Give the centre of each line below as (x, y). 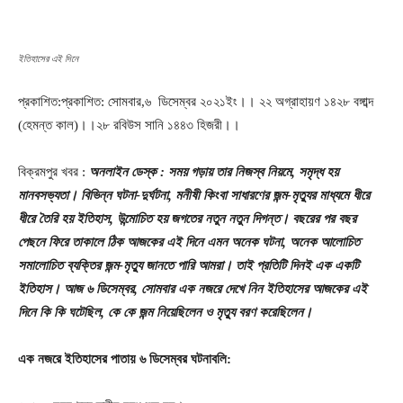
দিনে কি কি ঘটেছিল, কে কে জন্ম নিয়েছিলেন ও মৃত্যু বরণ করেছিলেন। (165, 312)
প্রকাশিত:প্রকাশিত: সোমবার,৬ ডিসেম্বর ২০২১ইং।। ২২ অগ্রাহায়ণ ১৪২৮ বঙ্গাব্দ (196, 101)
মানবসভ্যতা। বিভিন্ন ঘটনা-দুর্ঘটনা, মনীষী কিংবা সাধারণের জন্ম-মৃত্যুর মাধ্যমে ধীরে (194, 195)
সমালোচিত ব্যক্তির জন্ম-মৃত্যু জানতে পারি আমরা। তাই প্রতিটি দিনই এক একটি (188, 265)
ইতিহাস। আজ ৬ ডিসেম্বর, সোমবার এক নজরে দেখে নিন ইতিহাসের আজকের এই (193, 288)
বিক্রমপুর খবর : (54, 171)
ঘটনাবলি (209, 358)
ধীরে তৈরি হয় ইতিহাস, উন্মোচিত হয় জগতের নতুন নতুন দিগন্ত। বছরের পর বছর (187, 218)
